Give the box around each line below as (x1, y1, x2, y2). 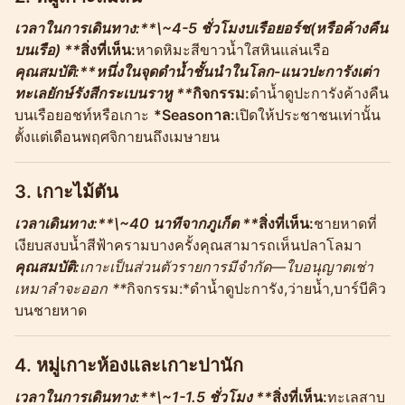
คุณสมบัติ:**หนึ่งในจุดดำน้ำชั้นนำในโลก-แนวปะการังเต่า (14, 61, 379, 80)
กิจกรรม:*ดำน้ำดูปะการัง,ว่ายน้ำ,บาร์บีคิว (127, 278, 386, 297)
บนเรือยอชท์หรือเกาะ (14, 105, 154, 124)
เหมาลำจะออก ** (14, 278, 127, 297)
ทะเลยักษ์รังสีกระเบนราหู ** (14, 83, 193, 102)
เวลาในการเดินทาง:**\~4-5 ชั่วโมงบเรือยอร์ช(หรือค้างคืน (14, 18, 388, 37)
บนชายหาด (14, 300, 87, 319)
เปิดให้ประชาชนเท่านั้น (235, 105, 381, 124)
